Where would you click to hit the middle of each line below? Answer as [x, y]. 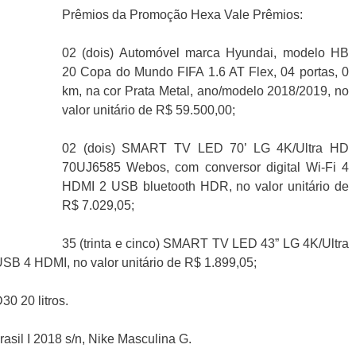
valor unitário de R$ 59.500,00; [149, 110]
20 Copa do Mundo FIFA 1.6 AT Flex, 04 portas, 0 [205, 72]
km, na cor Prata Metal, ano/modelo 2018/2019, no [205, 91]
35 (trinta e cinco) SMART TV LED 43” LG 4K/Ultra [205, 244]
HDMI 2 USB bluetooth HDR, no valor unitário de [205, 187]
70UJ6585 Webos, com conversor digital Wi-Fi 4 [205, 168]
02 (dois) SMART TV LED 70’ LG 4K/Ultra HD [205, 149]
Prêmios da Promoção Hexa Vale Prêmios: [182, 15]
